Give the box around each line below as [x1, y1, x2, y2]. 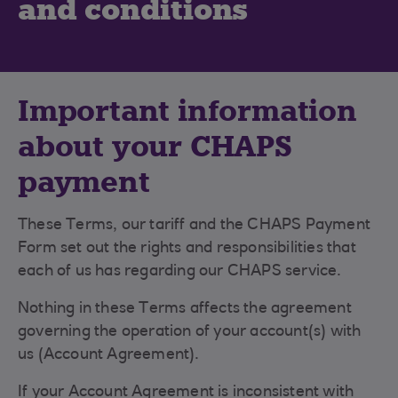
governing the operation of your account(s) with [18, 324, 362, 340]
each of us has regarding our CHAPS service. [18, 264, 342, 280]
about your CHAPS [18, 128, 292, 165]
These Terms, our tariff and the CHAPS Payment [18, 218, 371, 234]
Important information [18, 92, 357, 130]
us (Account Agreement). [18, 347, 200, 363]
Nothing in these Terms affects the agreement [18, 301, 352, 317]
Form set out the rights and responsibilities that [18, 241, 356, 257]
